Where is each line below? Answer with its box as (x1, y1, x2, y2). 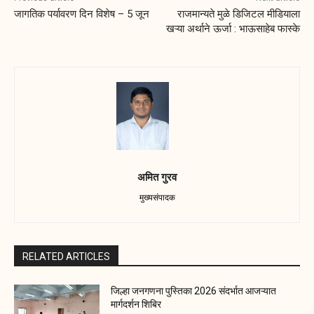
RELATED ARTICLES (22, 251, 110, 263)
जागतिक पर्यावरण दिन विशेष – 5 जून (14, 7, 149, 20)
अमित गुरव (137, 170, 177, 184)
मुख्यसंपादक (139, 192, 175, 203)
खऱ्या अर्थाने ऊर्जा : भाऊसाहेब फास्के (165, 22, 300, 35)
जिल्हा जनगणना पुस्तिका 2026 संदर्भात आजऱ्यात (111, 285, 277, 297)
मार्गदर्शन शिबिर (111, 299, 162, 310)
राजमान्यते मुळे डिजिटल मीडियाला (177, 7, 300, 20)
